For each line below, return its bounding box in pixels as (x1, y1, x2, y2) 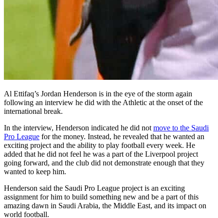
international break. (4, 107, 63, 115)
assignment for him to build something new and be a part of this (4, 192, 199, 201)
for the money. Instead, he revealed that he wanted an (39, 132, 204, 141)
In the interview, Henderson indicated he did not (4, 123, 153, 132)
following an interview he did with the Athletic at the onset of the (4, 98, 203, 107)
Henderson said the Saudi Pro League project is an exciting (4, 183, 185, 192)
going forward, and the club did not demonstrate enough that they (4, 158, 204, 167)
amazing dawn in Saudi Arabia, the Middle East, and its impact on (4, 201, 206, 210)
